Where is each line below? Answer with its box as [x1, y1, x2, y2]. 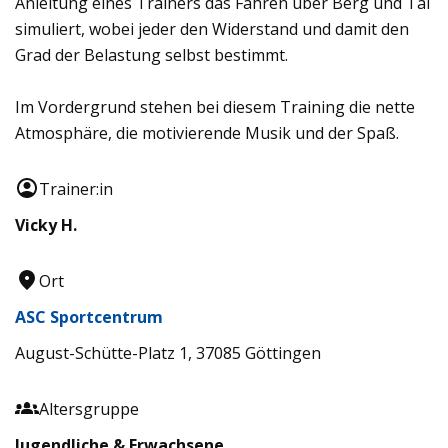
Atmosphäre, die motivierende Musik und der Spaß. [15, 121, 399, 144]
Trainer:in [39, 177, 113, 200]
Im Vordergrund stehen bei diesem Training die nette [15, 95, 415, 118]
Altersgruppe [39, 397, 139, 420]
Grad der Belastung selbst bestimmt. [15, 43, 288, 66]
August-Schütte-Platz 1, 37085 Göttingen [15, 341, 321, 364]
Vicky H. [15, 213, 77, 236]
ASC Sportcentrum [15, 305, 163, 328]
